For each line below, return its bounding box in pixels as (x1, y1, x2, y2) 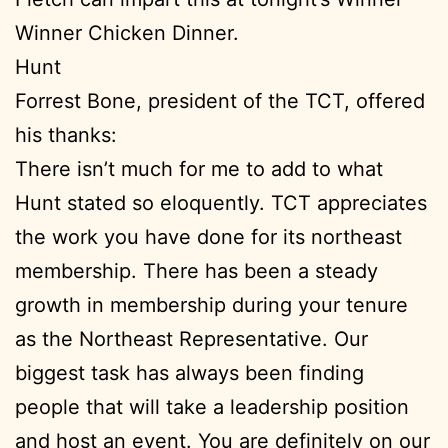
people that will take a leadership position (15, 395, 409, 420)
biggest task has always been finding (15, 361, 364, 386)
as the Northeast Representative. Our (15, 327, 368, 352)
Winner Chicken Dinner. (15, 21, 239, 46)
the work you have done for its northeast (15, 225, 402, 250)
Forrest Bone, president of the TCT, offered (15, 89, 425, 114)
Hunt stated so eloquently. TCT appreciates (15, 191, 427, 216)
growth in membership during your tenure (15, 293, 408, 318)
